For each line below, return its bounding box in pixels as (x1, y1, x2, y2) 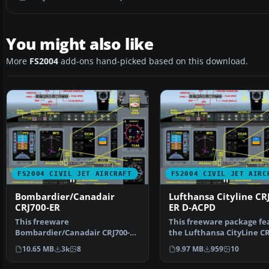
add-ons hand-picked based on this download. (58, 56, 248, 67)
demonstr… (15, 249, 60, 260)
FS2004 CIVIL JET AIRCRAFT (17, 170, 132, 178)
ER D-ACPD (168, 202, 216, 214)
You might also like (6, 33, 154, 55)
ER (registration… (168, 238, 236, 249)
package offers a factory (15, 238, 109, 249)
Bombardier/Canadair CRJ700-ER (15, 228, 139, 238)
